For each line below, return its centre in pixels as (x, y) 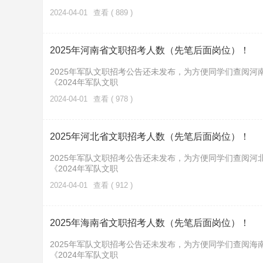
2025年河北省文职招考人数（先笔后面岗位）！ (150, 136)
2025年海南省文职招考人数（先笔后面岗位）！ (150, 223)
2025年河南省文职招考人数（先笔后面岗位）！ (150, 50)
